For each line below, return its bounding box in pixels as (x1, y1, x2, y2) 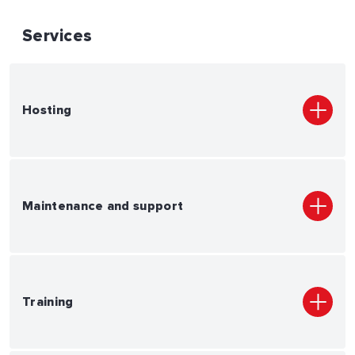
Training (22, 293, 74, 310)
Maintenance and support (22, 197, 184, 214)
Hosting (22, 101, 72, 118)
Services (22, 25, 93, 46)
